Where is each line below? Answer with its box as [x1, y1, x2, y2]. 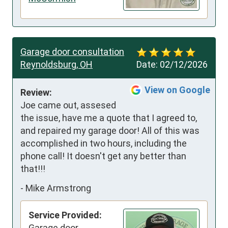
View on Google [145, 84, 210, 96]
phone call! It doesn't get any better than [20, 151, 186, 162]
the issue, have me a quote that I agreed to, [20, 112, 197, 124]
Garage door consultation [20, 46, 124, 58]
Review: [20, 87, 52, 98]
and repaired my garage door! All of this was [20, 125, 199, 136]
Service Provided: [28, 210, 102, 221]
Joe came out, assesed [20, 100, 116, 111]
